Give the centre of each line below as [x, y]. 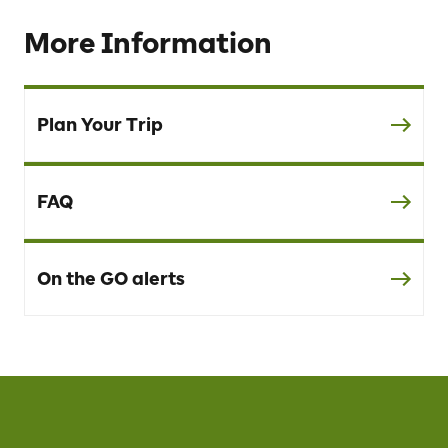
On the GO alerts [111, 278]
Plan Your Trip [100, 124]
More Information [148, 42]
